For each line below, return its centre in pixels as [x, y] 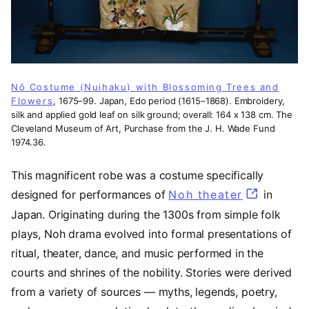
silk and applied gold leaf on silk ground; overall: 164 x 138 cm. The [152, 114]
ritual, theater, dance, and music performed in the [137, 253]
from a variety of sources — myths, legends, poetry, [144, 292]
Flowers [32, 100]
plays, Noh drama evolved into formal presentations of [151, 234]
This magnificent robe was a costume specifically [138, 175]
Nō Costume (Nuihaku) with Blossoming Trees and [145, 87]
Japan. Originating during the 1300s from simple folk [146, 215]
